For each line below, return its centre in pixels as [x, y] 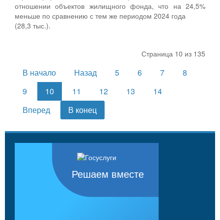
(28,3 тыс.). [33, 25]
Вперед [36, 110]
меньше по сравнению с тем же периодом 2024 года [100, 15]
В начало [39, 72]
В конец [82, 110]
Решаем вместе [108, 174]
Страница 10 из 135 [173, 53]
